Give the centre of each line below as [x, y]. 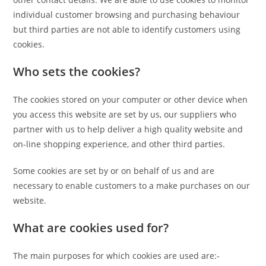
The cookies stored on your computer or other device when [131, 99]
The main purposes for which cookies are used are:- [117, 255]
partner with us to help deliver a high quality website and [128, 129]
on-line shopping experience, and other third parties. [119, 144]
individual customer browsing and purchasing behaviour [127, 14]
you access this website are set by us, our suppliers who [125, 114]
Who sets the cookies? [77, 71]
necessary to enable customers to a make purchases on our [132, 185]
